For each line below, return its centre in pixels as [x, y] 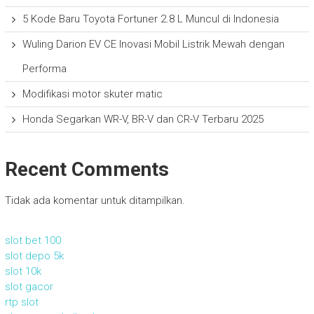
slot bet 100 [33, 240]
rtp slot [21, 302]
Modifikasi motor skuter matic [92, 94]
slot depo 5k [34, 255]
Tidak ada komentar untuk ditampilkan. [95, 200]
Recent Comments [87, 169]
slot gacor [29, 286]
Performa [44, 68]
